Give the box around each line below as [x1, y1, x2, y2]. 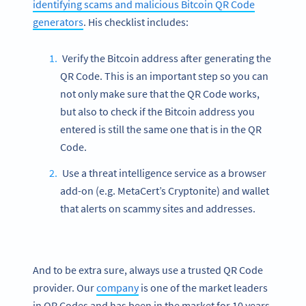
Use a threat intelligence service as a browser [59, 165, 266, 180]
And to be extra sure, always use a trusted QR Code [33, 262, 263, 277]
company [96, 280, 139, 294]
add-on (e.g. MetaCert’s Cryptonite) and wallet [60, 183, 269, 197]
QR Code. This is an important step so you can [60, 68, 268, 83]
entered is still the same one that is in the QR [60, 122, 262, 136]
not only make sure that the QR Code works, [60, 86, 260, 100]
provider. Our [33, 280, 96, 294]
